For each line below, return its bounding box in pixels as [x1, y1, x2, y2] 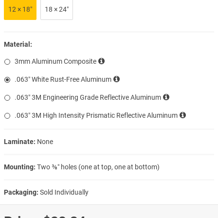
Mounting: [4, 163, 36, 171]
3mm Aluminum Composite [15, 57, 96, 65]
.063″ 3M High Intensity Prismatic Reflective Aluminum [15, 111, 178, 119]
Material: [4, 40, 32, 48]
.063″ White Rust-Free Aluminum [15, 75, 111, 83]
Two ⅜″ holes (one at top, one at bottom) [37, 163, 160, 171]
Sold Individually [40, 188, 89, 196]
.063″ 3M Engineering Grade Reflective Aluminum [15, 93, 161, 101]
